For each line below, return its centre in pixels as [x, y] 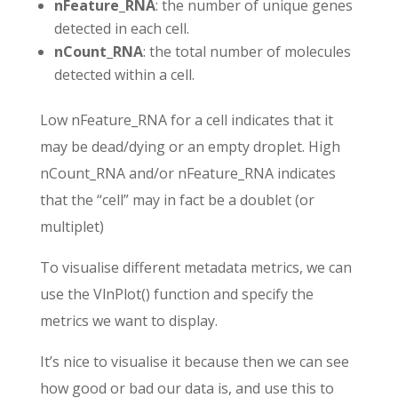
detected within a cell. [124, 74]
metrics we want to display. [128, 320]
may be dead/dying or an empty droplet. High [190, 146]
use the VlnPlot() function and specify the [176, 294]
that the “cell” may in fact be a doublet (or [177, 199]
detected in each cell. [121, 28]
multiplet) [72, 226]
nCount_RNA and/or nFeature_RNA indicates [187, 173]
